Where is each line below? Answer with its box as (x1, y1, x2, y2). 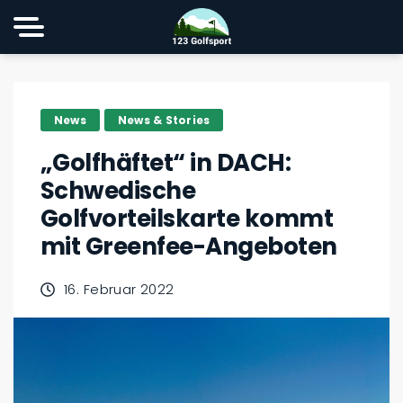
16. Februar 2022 (64, 280, 175, 299)
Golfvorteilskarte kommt (40, 202, 334, 235)
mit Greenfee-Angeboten (40, 230, 337, 263)
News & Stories (117, 112, 210, 128)
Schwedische (40, 175, 196, 207)
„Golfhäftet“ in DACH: (40, 147, 291, 179)
